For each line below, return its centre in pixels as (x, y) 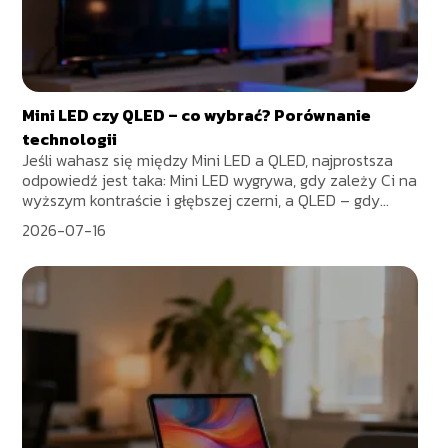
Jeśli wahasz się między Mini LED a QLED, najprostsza (208, 159)
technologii (70, 138)
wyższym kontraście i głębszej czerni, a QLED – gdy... (206, 199)
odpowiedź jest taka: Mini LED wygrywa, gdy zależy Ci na (220, 179)
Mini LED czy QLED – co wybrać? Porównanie (197, 114)
